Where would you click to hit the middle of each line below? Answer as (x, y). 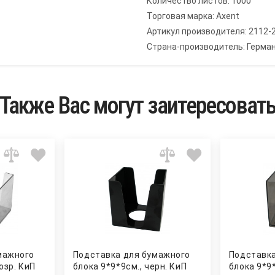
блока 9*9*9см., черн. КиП (130, 267)
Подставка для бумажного (131, 255)
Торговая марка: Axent (193, 16)
